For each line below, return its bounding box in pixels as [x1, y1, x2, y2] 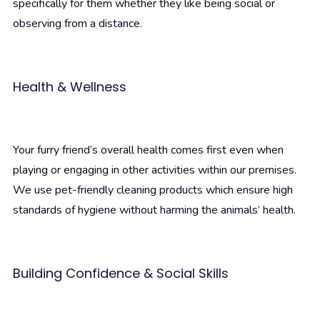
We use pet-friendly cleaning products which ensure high [13, 182, 293, 199]
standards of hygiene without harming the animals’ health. [13, 202, 296, 219]
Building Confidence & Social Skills [13, 264, 229, 283]
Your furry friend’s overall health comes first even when [13, 142, 284, 159]
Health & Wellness [13, 78, 126, 96]
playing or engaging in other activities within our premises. [13, 162, 296, 179]
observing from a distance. [13, 16, 142, 32]
